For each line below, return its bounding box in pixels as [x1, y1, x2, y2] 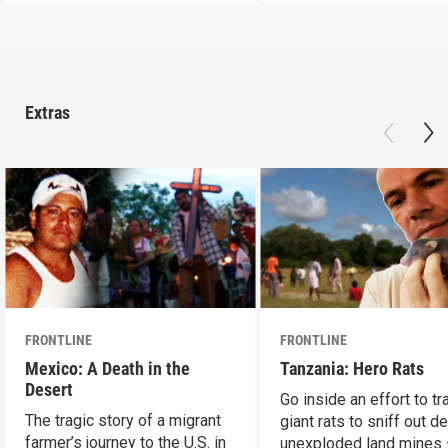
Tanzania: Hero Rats [280, 358, 425, 380]
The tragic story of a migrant [25, 411, 222, 431]
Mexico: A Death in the [25, 358, 191, 380]
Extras [25, 101, 70, 123]
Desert [25, 379, 74, 401]
